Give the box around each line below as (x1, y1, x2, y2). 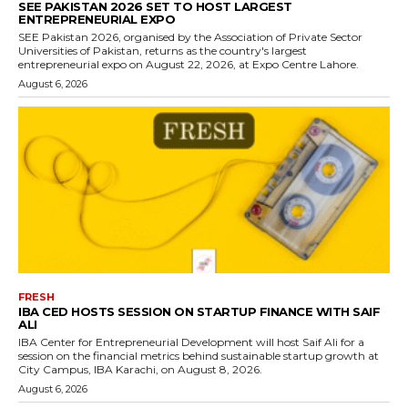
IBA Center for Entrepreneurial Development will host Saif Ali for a (18, 335, 364, 350)
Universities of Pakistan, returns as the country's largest (18, 43, 307, 57)
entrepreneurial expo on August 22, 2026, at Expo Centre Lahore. (18, 56, 359, 71)
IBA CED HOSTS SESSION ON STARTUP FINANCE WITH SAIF (18, 304, 380, 320)
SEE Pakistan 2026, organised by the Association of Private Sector (18, 29, 362, 44)
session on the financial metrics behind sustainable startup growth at (18, 349, 379, 363)
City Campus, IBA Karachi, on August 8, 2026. (18, 362, 262, 377)
